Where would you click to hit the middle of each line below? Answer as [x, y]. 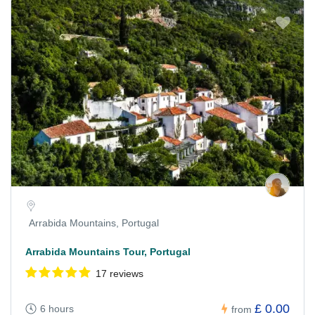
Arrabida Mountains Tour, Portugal [108, 251]
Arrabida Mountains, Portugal [94, 223]
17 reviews [120, 273]
